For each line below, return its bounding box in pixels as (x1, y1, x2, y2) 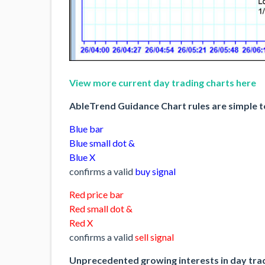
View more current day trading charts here (69, 77, 256, 89)
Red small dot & (69, 203, 132, 215)
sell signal (135, 231, 174, 243)
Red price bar (69, 189, 124, 201)
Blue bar (69, 123, 104, 135)
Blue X (69, 151, 95, 163)
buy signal (135, 166, 176, 177)
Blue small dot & (69, 137, 135, 149)
